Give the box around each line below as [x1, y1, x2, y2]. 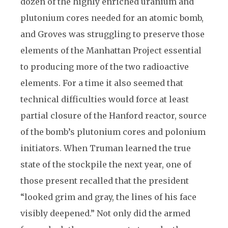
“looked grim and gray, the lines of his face [20, 192, 196, 202]
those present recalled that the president [20, 176, 189, 186]
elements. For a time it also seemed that [20, 78, 183, 88]
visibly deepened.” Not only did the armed [20, 208, 190, 218]
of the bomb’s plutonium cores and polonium [20, 127, 206, 137]
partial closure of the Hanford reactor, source [20, 110, 207, 121]
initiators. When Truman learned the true [20, 143, 191, 153]
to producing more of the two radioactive [20, 62, 189, 72]
